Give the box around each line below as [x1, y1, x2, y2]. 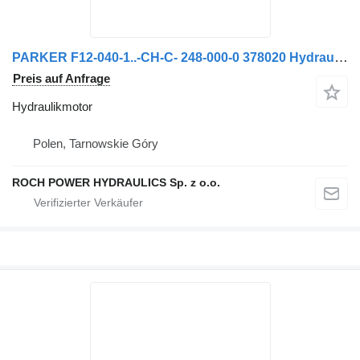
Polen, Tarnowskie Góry [33, 137, 158, 150]
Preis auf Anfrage [13, 72, 110, 85]
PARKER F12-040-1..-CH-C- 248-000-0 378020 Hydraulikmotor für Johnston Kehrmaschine [334, 50, 348, 65]
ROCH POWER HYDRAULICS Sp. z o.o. [12, 176, 220, 189]
